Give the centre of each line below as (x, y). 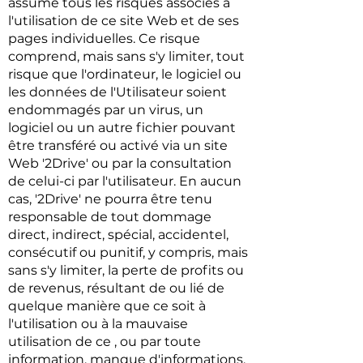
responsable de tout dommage (110, 217)
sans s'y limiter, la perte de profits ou (126, 270)
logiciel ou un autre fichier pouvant (122, 128)
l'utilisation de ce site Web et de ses (124, 21)
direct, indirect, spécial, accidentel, (118, 235)
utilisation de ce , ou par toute (105, 342)
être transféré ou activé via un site (118, 145)
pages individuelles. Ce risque (104, 38)
